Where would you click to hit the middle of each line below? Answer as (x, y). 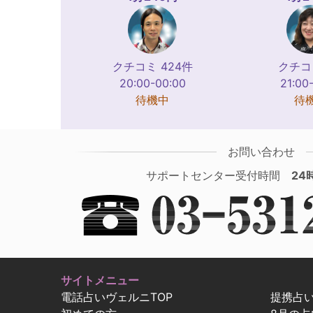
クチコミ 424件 (152, 66)
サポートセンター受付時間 (219, 175)
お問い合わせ (261, 151)
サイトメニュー (100, 280)
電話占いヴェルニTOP (117, 297)
